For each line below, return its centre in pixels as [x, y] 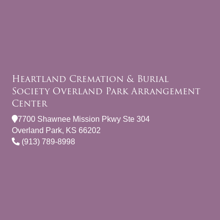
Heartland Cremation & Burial [90, 79]
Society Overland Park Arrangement [106, 91]
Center [29, 104]
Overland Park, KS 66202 [56, 131]
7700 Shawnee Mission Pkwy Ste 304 [84, 119]
